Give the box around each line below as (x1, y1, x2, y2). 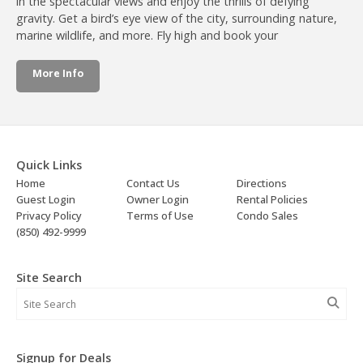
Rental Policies (237, 192, 308, 207)
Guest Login (16, 192, 75, 207)
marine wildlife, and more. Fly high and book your (16, 28, 278, 44)
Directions (237, 176, 287, 191)
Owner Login (126, 192, 189, 207)
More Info (32, 66, 83, 81)
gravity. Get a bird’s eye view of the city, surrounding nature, (16, 11, 337, 27)
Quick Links (16, 157, 82, 173)
